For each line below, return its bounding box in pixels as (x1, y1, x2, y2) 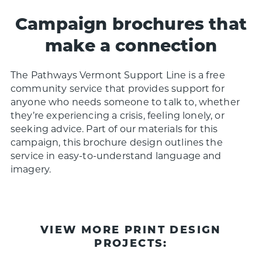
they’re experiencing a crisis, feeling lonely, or (10, 109, 225, 122)
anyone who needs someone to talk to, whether (10, 95, 240, 108)
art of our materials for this (92, 122, 218, 135)
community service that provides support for (10, 82, 225, 95)
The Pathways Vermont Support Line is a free (10, 68, 225, 81)
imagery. (10, 163, 51, 175)
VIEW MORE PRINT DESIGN (40, 222, 222, 237)
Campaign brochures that (15, 12, 247, 35)
